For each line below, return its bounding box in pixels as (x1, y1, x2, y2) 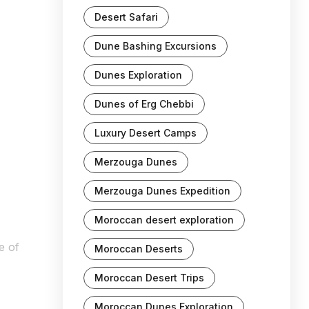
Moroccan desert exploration (94, 214, 234, 226)
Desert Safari (94, 11, 158, 23)
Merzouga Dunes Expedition (94, 185, 230, 197)
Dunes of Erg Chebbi (94, 98, 194, 110)
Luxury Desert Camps (94, 127, 197, 139)
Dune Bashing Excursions (94, 40, 217, 52)
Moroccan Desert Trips (94, 272, 204, 283)
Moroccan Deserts (94, 243, 183, 255)
